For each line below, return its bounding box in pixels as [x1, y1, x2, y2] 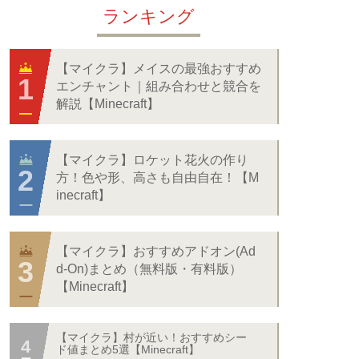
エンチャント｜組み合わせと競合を [56, 79, 261, 93]
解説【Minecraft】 [56, 97, 159, 111]
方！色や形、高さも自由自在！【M [56, 171, 259, 184]
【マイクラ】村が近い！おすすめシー [56, 331, 247, 344]
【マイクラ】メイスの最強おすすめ [56, 62, 261, 75]
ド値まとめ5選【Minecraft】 [56, 343, 200, 356]
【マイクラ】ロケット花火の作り [56, 153, 248, 167]
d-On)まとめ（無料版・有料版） [56, 262, 242, 276]
